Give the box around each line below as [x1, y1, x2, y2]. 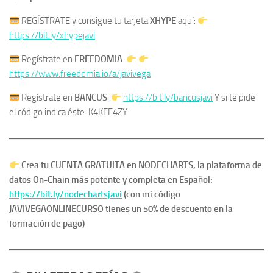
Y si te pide [213, 92, 256, 104]
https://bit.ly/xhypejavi [9, 30, 95, 41]
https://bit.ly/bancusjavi [123, 92, 213, 104]
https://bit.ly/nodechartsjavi [9, 189, 122, 200]
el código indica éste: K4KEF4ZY [9, 107, 127, 118]
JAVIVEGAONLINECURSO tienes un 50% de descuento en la [9, 204, 233, 215]
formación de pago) [9, 218, 85, 230]
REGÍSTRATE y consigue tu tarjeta [19, 15, 151, 27]
